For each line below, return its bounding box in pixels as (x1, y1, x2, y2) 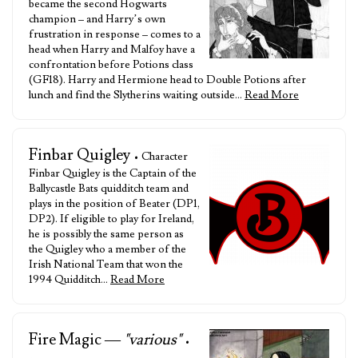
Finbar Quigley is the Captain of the (29, 166, 197, 181)
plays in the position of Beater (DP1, (29, 197, 200, 211)
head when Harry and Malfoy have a (29, 42, 195, 57)
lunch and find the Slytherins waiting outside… (29, 88, 245, 102)
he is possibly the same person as (29, 227, 184, 241)
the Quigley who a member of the (29, 242, 186, 257)
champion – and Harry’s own (29, 12, 165, 26)
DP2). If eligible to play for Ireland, (29, 212, 194, 226)
